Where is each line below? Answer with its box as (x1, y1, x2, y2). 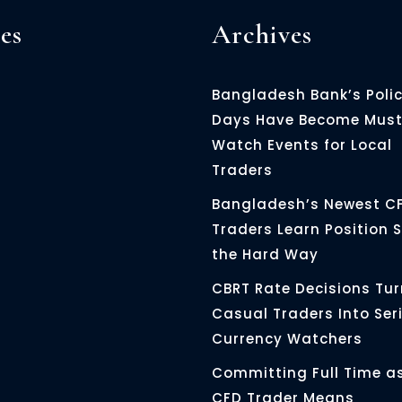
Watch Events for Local (212, 135, 392, 154)
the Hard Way (212, 244, 323, 264)
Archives (212, 17, 312, 51)
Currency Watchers (212, 328, 367, 348)
